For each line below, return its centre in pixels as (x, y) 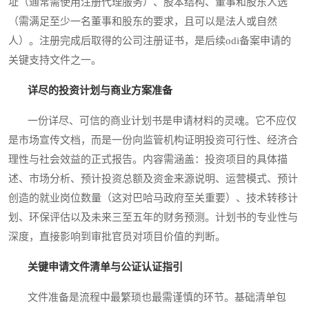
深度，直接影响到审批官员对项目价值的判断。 (117, 237)
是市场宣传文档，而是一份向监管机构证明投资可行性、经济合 (153, 140)
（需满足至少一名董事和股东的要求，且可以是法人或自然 (143, 22)
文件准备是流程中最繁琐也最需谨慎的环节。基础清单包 (147, 298)
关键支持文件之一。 (55, 60)
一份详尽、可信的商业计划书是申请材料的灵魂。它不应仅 (152, 121)
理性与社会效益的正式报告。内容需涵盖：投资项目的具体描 (148, 160)
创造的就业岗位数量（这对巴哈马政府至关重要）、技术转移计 (153, 198)
